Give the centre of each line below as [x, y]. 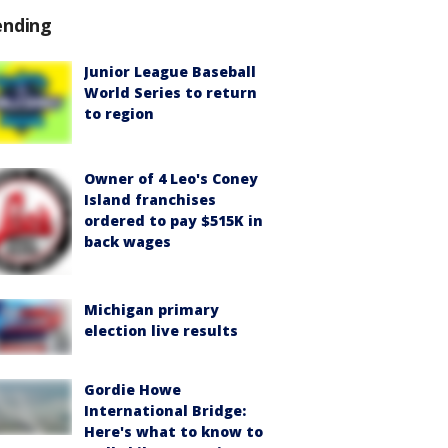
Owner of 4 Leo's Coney [171, 178]
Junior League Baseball [170, 72]
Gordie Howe [132, 389]
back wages [127, 241]
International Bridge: [165, 410]
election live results [161, 330]
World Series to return [170, 93]
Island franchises [150, 199]
